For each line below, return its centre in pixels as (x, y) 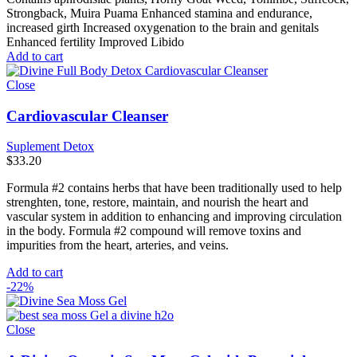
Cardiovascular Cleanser (87, 116)
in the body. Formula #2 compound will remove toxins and (154, 231)
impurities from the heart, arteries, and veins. (118, 245)
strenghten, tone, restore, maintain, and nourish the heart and (157, 202)
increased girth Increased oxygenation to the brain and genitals (163, 27)
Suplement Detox (50, 147)
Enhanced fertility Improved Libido (95, 42)
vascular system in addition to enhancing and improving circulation (174, 217)
